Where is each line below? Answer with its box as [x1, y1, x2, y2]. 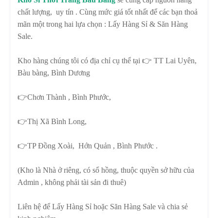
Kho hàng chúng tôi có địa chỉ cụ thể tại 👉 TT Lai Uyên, [18, 56, 197, 65]
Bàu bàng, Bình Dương [18, 68, 90, 77]
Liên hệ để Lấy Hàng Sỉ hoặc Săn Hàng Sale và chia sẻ [18, 202, 188, 211]
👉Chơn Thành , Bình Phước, [18, 92, 113, 101]
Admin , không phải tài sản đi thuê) [18, 178, 126, 186]
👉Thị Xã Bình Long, [18, 117, 91, 126]
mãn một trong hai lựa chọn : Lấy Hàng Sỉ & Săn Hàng [18, 19, 188, 28]
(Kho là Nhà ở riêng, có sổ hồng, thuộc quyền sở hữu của [18, 165, 194, 174]
